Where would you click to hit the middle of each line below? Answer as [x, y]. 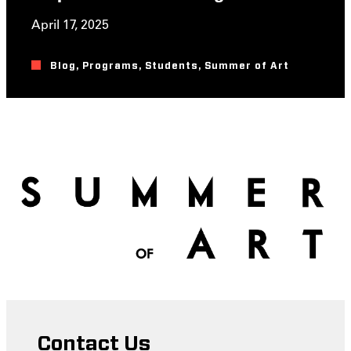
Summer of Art [247, 66]
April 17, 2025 [70, 24]
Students [172, 66]
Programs [110, 66]
